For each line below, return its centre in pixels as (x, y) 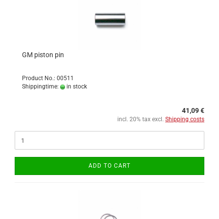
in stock (76, 87)
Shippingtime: (41, 87)
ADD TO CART (109, 166)
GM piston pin (43, 55)
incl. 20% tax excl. (141, 119)
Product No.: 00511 (48, 78)
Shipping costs (185, 119)
